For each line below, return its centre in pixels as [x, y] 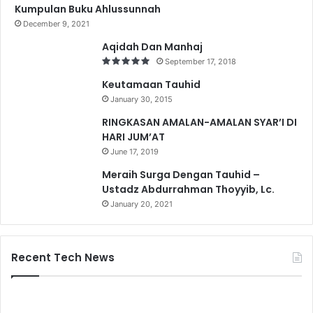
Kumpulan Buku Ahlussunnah [88, 9]
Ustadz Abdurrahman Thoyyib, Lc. [188, 189]
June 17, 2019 [134, 151]
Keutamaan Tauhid [151, 84]
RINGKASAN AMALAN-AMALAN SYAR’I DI [199, 122]
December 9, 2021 [56, 23]
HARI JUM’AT [133, 137]
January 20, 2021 [141, 204]
